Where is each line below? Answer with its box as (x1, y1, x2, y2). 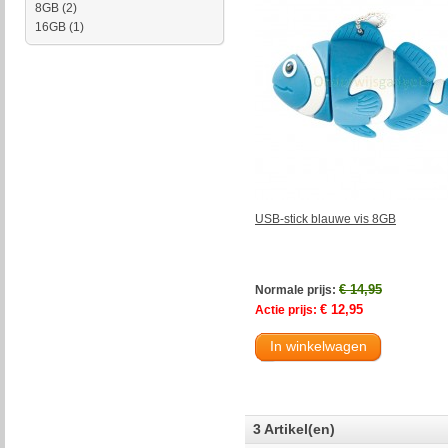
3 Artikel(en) (253, 420, 335, 437)
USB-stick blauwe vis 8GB (255, 211, 396, 226)
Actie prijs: (255, 302, 317, 317)
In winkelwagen (270, 337, 367, 354)
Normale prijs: (255, 282, 336, 297)
